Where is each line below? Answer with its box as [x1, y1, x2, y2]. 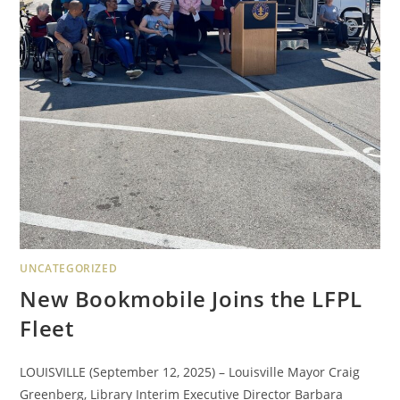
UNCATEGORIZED [20, 260, 118, 276]
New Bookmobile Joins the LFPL [20, 283, 362, 313]
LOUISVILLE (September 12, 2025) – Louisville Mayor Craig [20, 362, 361, 380]
